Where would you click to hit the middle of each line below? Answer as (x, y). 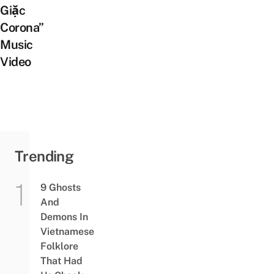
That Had (61, 261)
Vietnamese (67, 232)
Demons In (64, 217)
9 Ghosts (60, 188)
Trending (44, 156)
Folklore (59, 246)
